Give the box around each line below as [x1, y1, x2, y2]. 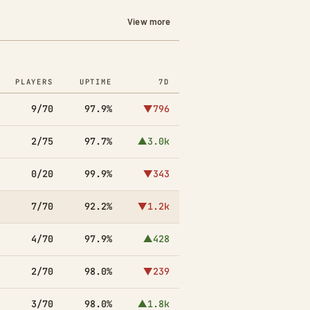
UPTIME [79, 77, 112, 87]
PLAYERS [15, 77, 53, 87]
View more [127, 16, 171, 28]
